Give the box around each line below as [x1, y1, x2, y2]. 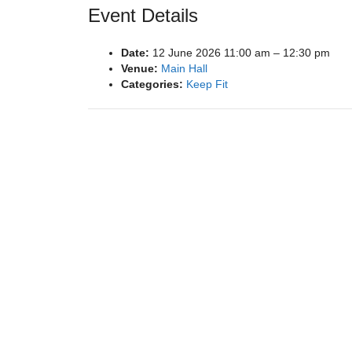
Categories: [121, 78, 183, 91]
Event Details [88, 5, 198, 27]
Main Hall [161, 62, 207, 75]
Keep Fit [186, 78, 228, 91]
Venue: [121, 62, 158, 75]
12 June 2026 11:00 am [152, 46, 270, 60]
